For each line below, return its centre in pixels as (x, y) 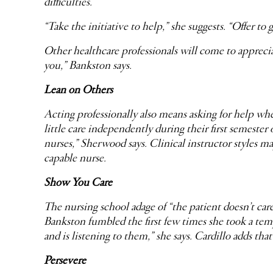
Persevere (65, 261)
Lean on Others (78, 90)
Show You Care (78, 183)
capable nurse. (75, 158)
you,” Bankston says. (88, 66)
